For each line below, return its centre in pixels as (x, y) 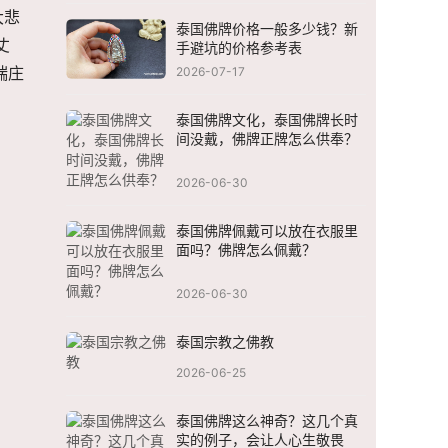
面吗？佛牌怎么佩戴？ (246, 250)
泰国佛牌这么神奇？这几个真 (267, 421)
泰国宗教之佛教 (225, 342)
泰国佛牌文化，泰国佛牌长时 (267, 120)
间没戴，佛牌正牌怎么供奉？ (267, 139)
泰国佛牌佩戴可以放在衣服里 (267, 231)
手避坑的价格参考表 (239, 48)
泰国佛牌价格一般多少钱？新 (267, 29)
